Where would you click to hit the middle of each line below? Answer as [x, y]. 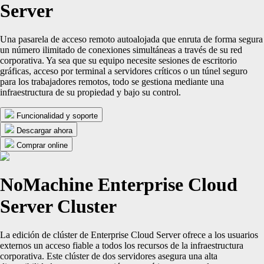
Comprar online [42, 146]
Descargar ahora [44, 131]
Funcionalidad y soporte [57, 116]
